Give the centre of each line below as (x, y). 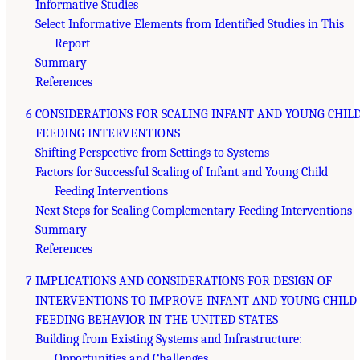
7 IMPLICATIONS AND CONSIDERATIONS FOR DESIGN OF (179, 281)
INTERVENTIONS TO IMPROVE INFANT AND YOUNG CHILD (196, 300)
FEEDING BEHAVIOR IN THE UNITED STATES (157, 319)
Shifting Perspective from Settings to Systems (152, 152)
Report (72, 43)
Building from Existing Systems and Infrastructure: (169, 339)
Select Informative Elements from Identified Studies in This (190, 24)
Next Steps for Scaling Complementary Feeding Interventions (194, 210)
